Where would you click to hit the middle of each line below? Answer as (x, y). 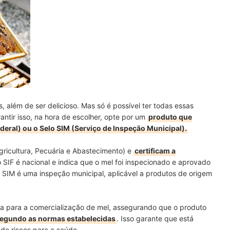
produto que (170, 117)
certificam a (155, 151)
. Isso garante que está (155, 219)
